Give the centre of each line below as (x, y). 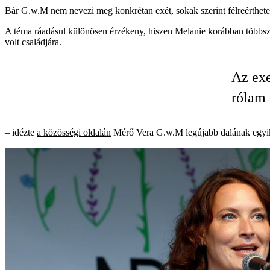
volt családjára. (33, 42)
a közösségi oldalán (74, 133)
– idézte (21, 133)
